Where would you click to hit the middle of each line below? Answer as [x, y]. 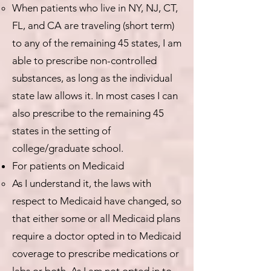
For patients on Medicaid [68, 166]
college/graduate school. [68, 148]
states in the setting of [61, 131]
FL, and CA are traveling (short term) [93, 25]
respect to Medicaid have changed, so [97, 201]
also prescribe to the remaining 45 [88, 113]
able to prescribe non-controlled [84, 60]
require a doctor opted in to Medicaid [96, 236]
